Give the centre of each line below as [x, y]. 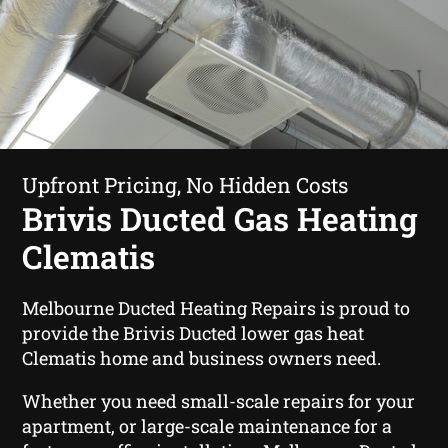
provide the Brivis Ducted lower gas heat [193, 332]
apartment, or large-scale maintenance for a [207, 425]
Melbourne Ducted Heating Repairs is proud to [216, 307]
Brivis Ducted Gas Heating [220, 218]
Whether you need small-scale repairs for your [219, 400]
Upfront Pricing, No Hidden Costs [185, 184]
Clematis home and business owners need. [202, 357]
